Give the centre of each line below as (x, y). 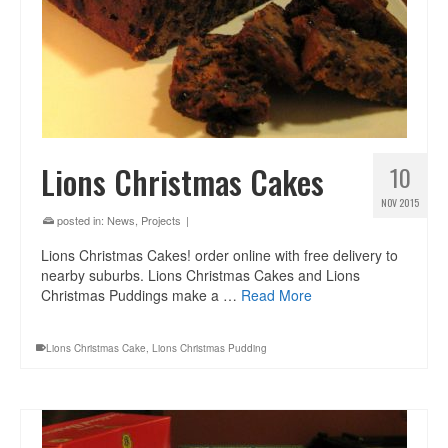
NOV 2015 (400, 202)
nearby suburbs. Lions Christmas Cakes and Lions (200, 275)
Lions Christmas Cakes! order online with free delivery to (219, 255)
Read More (276, 295)
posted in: (80, 220)
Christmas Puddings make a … (141, 295)
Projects (161, 220)
